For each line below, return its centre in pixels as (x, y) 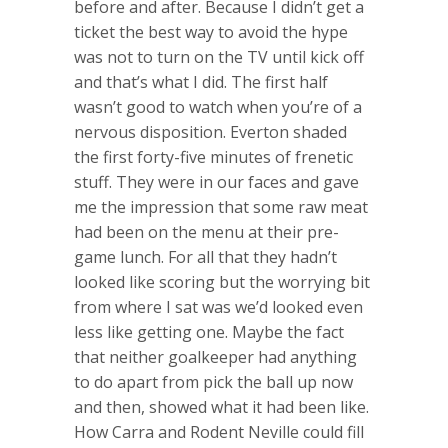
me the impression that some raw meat (221, 206)
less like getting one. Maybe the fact (209, 331)
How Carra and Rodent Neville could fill (219, 431)
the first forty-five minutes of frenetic (213, 156)
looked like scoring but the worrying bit (222, 281)
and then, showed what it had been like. (221, 406)
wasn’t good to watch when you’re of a (218, 106)
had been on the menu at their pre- (206, 231)
